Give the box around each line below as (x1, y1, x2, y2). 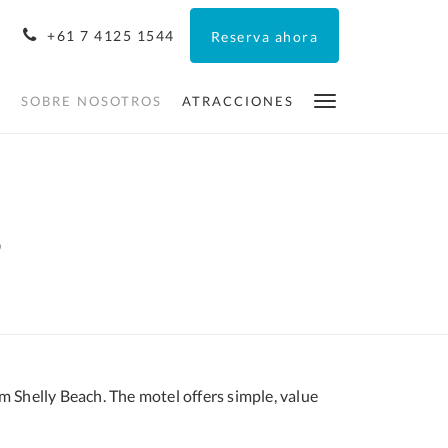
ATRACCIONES (182, 93, 294, 109)
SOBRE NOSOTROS (21, 93, 162, 109)
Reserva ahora (210, 28, 318, 45)
